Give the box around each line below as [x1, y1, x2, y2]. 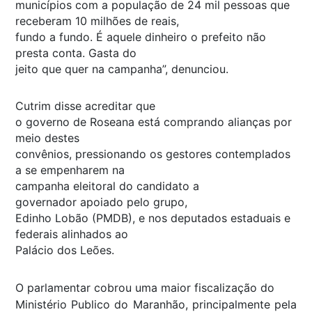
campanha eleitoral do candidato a [15, 178, 199, 193]
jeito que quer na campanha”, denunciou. [15, 61, 228, 76]
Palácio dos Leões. [15, 242, 114, 257]
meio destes [15, 130, 79, 145]
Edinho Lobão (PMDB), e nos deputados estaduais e [15, 210, 290, 225]
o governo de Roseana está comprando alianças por [15, 114, 292, 129]
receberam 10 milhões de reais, [15, 13, 179, 28]
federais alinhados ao [15, 226, 128, 241]
